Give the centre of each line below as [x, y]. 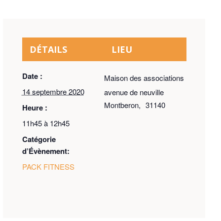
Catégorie [39, 139]
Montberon [122, 105]
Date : [32, 76]
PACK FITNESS [48, 167]
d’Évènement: [46, 151]
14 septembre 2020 [53, 92]
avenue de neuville [134, 92]
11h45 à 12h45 [46, 123]
